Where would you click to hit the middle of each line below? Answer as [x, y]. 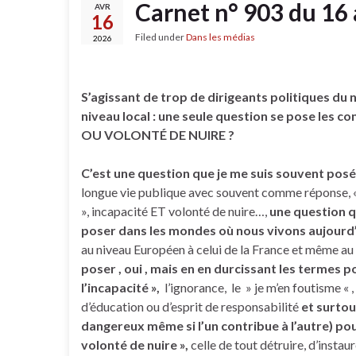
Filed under [161, 37]
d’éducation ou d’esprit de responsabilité [191, 306]
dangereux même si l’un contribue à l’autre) [207, 325]
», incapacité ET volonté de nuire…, [175, 211]
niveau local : [118, 116]
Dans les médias [221, 37]
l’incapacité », [122, 287]
